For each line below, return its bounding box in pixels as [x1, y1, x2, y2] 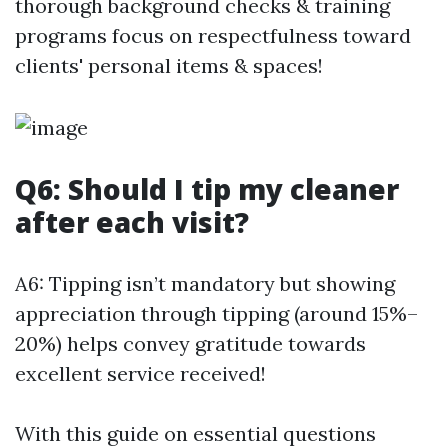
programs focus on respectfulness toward [15, 23, 411, 49]
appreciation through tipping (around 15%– [15, 301, 418, 327]
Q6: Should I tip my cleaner [15, 170, 399, 209]
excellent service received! [15, 361, 266, 387]
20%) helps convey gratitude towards [15, 331, 366, 357]
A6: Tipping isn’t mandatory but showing [15, 271, 395, 297]
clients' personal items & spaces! [15, 53, 323, 79]
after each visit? [15, 203, 249, 242]
